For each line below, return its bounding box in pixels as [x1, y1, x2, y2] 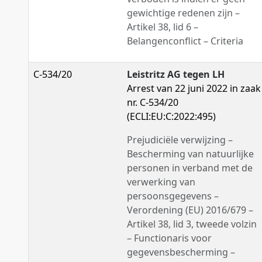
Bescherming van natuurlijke [127, 147, 254, 160]
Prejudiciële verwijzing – [127, 133, 233, 146]
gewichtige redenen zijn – [127, 6, 240, 19]
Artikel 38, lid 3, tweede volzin [127, 218, 257, 230]
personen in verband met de [127, 161, 253, 174]
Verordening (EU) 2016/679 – [127, 204, 253, 216]
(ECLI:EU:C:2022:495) [127, 110, 216, 123]
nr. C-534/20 [127, 96, 178, 109]
